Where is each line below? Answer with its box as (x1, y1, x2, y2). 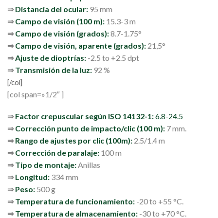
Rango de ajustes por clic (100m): (15, 136, 132, 145)
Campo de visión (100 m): (15, 17, 105, 26)
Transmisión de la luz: (15, 65, 93, 75)
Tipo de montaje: (15, 160, 78, 170)
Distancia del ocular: (15, 4, 90, 14)
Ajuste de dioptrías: (15, 53, 88, 63)
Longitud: (15, 172, 50, 182)
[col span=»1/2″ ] (7, 90, 64, 99)
